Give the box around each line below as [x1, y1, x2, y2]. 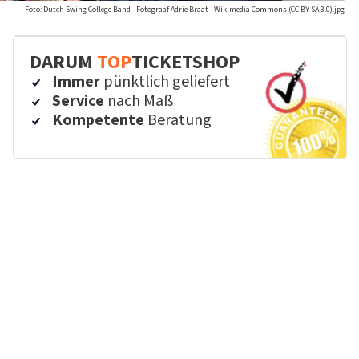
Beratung [144, 109, 212, 131]
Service [52, 90, 105, 112]
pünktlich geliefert [100, 71, 231, 93]
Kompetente [52, 109, 145, 131]
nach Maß [104, 90, 174, 112]
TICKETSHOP [131, 48, 240, 76]
